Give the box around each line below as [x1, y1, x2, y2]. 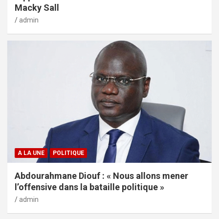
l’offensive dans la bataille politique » [15, 182, 164, 193]
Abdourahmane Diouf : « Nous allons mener [15, 171, 188, 181]
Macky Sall [15, 2, 59, 13]
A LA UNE [18, 150, 44, 157]
